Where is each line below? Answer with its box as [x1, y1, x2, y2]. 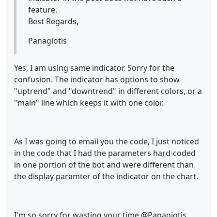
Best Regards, [28, 15, 78, 27]
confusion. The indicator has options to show [14, 74, 180, 85]
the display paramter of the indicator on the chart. [14, 170, 198, 182]
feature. [28, 4, 57, 15]
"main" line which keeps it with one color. [14, 97, 164, 108]
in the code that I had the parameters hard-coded [14, 147, 196, 158]
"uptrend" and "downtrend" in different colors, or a [14, 85, 202, 96]
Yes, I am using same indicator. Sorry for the [14, 62, 174, 73]
